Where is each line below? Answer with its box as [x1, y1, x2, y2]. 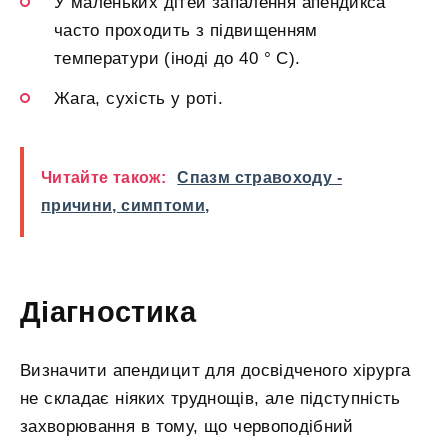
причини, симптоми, [41, 196, 210, 214]
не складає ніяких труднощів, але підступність [20, 389, 401, 409]
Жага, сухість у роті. [54, 88, 223, 108]
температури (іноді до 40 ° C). [54, 48, 301, 68]
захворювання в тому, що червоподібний [20, 417, 354, 437]
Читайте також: [41, 168, 167, 186]
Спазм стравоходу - [177, 168, 342, 186]
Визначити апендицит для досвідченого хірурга [20, 361, 411, 381]
